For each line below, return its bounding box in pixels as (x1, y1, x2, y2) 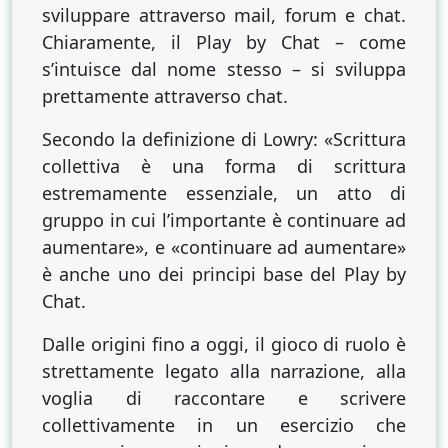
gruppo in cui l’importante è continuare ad (42, 207, 406, 232)
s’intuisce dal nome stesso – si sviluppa (42, 56, 406, 81)
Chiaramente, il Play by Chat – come (42, 29, 406, 54)
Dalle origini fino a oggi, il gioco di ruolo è (42, 331, 406, 356)
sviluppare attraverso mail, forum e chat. (42, 2, 406, 27)
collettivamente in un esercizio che (42, 412, 406, 437)
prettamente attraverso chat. (42, 83, 288, 108)
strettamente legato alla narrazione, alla (42, 358, 406, 383)
